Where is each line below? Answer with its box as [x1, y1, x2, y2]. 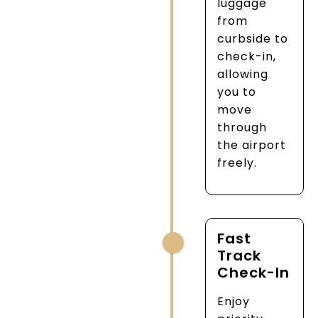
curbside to [217, 31, 289, 48]
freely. [217, 155, 258, 172]
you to [217, 84, 257, 101]
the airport [217, 137, 287, 154]
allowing [217, 66, 269, 83]
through [217, 119, 268, 136]
